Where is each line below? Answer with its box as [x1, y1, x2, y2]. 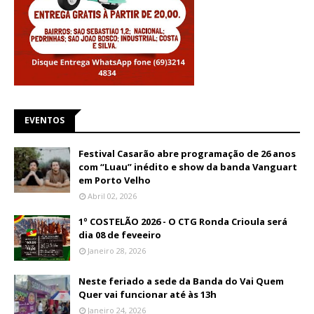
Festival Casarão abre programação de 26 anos [78, 147, 296, 161]
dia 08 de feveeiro [78, 228, 161, 242]
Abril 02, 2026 [88, 191, 137, 202]
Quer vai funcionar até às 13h [78, 288, 217, 301]
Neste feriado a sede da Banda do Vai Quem [78, 275, 284, 288]
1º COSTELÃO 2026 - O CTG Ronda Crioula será [78, 215, 287, 228]
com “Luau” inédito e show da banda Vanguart [78, 161, 297, 174]
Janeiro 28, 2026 [88, 245, 146, 257]
